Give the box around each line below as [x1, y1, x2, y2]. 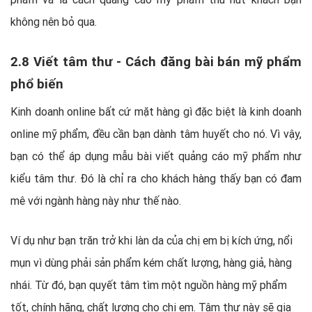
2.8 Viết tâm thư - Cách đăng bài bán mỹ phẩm [10, 53, 302, 70]
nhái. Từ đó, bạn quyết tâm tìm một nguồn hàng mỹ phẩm [10, 278, 287, 292]
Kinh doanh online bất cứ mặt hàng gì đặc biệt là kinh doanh [10, 104, 302, 119]
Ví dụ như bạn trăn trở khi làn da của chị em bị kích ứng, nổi [10, 233, 292, 248]
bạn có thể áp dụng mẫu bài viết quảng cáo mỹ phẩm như [10, 149, 302, 164]
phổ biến [10, 75, 63, 93]
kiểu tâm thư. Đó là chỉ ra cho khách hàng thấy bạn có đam [10, 171, 302, 186]
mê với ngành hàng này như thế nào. [10, 194, 181, 208]
